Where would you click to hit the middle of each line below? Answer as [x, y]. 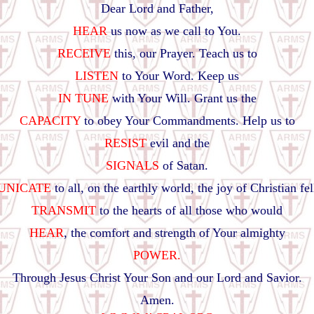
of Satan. [184, 165]
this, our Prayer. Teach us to [184, 53]
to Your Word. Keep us [179, 76]
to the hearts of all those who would [189, 210]
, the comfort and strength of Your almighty [174, 233]
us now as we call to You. [174, 31]
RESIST [125, 143]
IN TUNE [83, 98]
